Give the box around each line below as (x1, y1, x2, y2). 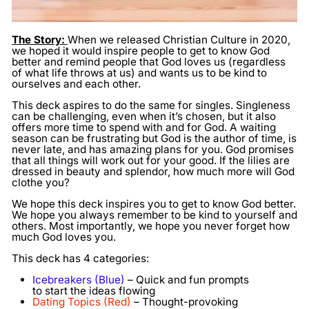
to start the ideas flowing (32, 284, 155, 298)
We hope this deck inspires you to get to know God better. (12, 197, 296, 211)
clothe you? (12, 176, 70, 190)
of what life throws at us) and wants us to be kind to (12, 66, 267, 80)
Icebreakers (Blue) (32, 273, 125, 287)
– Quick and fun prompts (128, 273, 249, 287)
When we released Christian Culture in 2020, (68, 33, 290, 47)
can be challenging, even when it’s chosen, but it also (12, 110, 276, 123)
